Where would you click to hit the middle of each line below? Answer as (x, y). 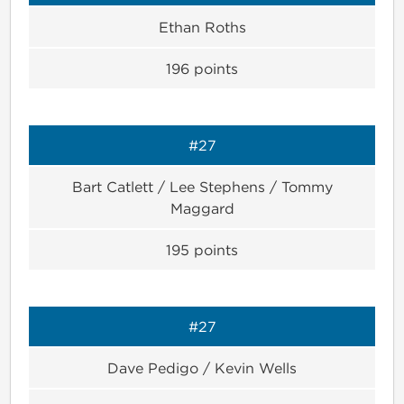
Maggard (202, 208)
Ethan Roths (202, 27)
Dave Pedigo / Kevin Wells (202, 367)
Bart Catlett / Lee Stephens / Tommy (202, 186)
